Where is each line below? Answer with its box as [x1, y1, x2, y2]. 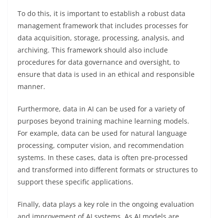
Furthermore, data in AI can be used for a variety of [18, 104, 185, 113]
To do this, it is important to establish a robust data [18, 8, 185, 18]
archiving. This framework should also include [18, 45, 168, 54]
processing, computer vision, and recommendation [18, 140, 184, 150]
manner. [18, 81, 45, 91]
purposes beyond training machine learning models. [18, 116, 189, 126]
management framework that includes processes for [18, 20, 188, 30]
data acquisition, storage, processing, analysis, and [18, 33, 184, 42]
